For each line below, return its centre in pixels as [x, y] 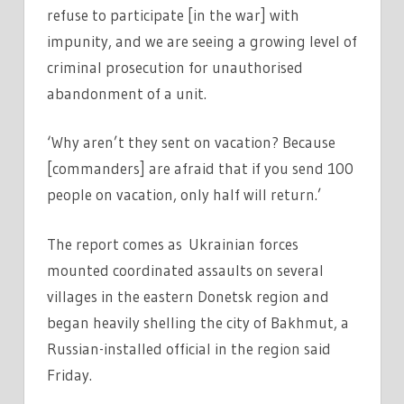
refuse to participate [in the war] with [173, 14]
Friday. [69, 374]
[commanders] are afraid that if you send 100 [200, 169]
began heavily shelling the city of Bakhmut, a [198, 322]
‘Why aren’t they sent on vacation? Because [191, 142]
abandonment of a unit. [130, 93]
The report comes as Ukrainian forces [173, 243]
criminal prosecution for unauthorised [175, 67]
